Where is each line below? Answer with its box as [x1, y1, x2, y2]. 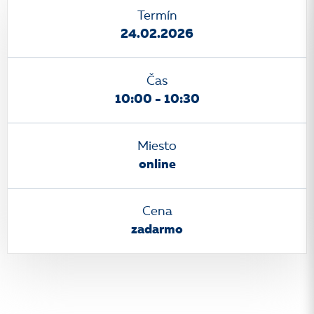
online [138, 158, 176, 171]
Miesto [137, 140, 177, 153]
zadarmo [131, 224, 183, 236]
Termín [137, 10, 177, 22]
